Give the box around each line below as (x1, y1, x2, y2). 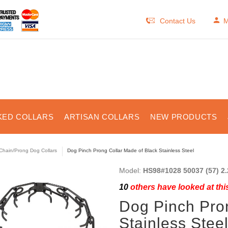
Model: (119, 166, 143, 175)
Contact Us (159, 17, 195, 25)
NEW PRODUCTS (150, 112, 217, 121)
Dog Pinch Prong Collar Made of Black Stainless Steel (67, 148, 194, 153)
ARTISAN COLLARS (64, 112, 140, 121)
